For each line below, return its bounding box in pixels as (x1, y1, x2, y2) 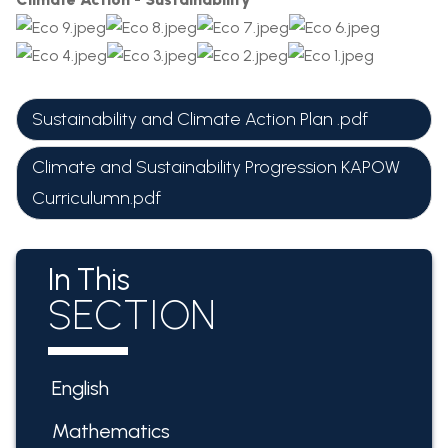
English (51, 376, 109, 400)
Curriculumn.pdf (32, 187, 161, 209)
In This (48, 261, 130, 298)
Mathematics (51, 419, 170, 443)
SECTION (48, 291, 216, 339)
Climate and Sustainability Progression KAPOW (32, 156, 400, 178)
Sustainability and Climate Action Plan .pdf (32, 108, 368, 130)
